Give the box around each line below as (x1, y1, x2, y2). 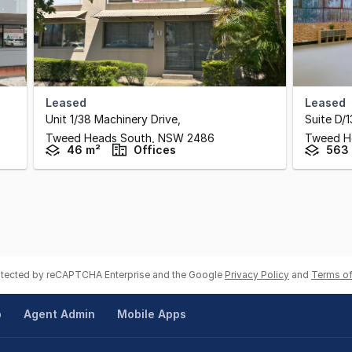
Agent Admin (23, 307, 95, 321)
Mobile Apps (116, 307, 186, 321)
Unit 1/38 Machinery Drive (46, 112, 178, 126)
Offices (134, 143, 176, 156)
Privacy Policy (225, 269, 289, 280)
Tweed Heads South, (46, 131, 158, 145)
